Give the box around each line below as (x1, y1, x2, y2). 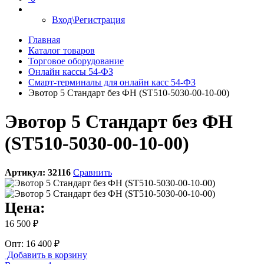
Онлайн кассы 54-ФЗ (28, 67, 113, 77)
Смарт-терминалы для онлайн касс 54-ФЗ (28, 77, 196, 87)
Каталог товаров (28, 45, 95, 55)
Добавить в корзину (5, 249, 87, 260)
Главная (28, 35, 60, 45)
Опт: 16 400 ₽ (5, 238, 60, 249)
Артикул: (5, 167, 48, 177)
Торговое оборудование (28, 56, 124, 66)
